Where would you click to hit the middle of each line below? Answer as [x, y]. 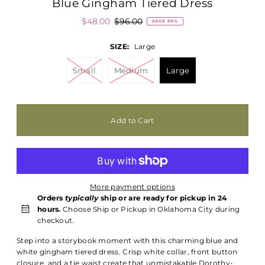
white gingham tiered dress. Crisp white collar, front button [127, 251]
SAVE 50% [165, 21]
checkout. [56, 220]
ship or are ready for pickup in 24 [163, 198]
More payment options [132, 186]
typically [82, 198]
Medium [131, 70]
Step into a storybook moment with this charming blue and [127, 240]
